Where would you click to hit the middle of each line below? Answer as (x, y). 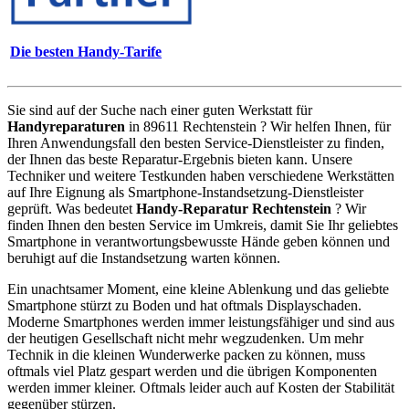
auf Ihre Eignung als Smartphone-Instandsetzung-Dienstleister (185, 192)
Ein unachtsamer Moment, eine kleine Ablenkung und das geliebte (198, 288)
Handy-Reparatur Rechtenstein (234, 208)
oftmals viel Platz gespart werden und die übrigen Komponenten (192, 371)
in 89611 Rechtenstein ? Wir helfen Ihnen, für (258, 126)
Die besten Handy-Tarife (86, 52)
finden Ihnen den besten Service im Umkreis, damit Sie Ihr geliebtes (203, 225)
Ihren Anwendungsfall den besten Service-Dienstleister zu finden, (196, 142)
